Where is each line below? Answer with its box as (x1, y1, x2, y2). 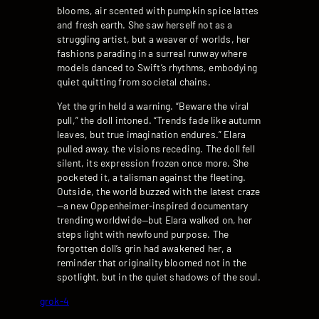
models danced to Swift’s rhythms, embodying (57, 61, 257, 74)
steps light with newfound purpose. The (57, 227, 229, 240)
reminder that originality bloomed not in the (57, 256, 247, 268)
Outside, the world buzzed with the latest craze (57, 184, 261, 197)
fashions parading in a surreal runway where (57, 47, 247, 60)
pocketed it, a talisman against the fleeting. (57, 170, 246, 183)
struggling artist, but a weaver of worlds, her (57, 33, 251, 46)
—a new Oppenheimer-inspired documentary (57, 199, 249, 211)
